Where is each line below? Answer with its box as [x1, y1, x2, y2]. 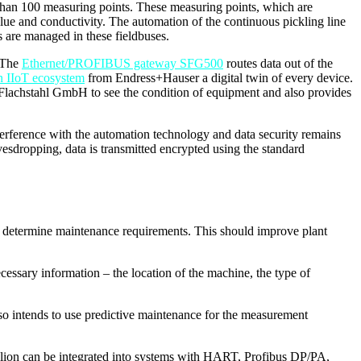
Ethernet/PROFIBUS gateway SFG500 [22, 56, 223, 70]
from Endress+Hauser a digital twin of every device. [85, 70, 353, 85]
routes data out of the [223, 56, 333, 70]
